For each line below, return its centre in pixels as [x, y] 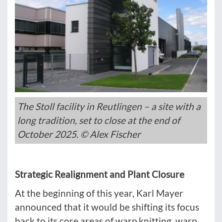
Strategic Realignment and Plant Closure [100, 174]
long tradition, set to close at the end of [99, 120]
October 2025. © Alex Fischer [79, 134]
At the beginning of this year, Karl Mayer [99, 193]
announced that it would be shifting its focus [107, 207]
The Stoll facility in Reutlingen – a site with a [109, 107]
